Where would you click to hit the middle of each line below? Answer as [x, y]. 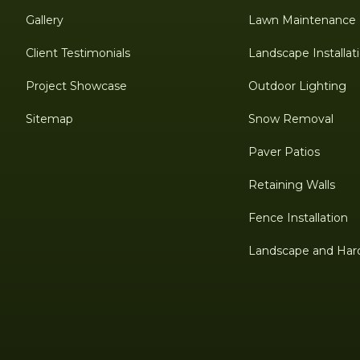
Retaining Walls [292, 184]
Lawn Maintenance [303, 20]
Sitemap [49, 119]
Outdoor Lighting [298, 86]
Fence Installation [299, 217]
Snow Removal [291, 119]
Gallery [45, 20]
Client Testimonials [78, 53]
